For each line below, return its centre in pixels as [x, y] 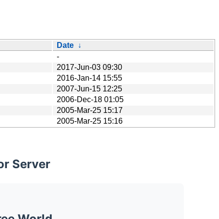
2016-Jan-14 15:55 [89, 78]
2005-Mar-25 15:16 [90, 121]
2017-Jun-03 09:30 [89, 67]
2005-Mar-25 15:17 [90, 110]
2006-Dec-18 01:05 [90, 99]
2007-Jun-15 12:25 [89, 88]
